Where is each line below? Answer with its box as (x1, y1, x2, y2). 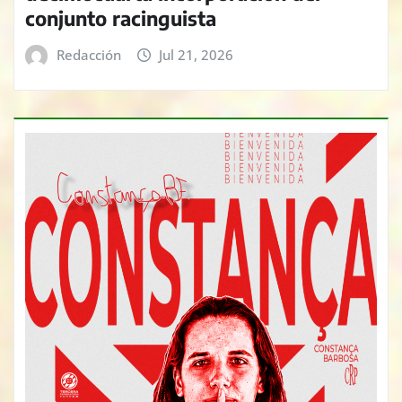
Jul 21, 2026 (159, 46, 234, 65)
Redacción (56, 46, 121, 65)
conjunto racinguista (25, 5, 216, 31)
